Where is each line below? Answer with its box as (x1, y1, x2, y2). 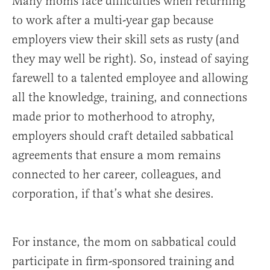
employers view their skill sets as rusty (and (12, 32, 239, 48)
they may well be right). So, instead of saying (12, 51, 248, 67)
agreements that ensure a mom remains (12, 148, 221, 163)
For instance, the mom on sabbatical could (12, 234, 236, 250)
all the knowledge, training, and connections (12, 90, 247, 105)
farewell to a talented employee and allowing (12, 71, 248, 86)
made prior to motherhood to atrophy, (12, 109, 215, 125)
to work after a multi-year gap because (12, 13, 213, 28)
